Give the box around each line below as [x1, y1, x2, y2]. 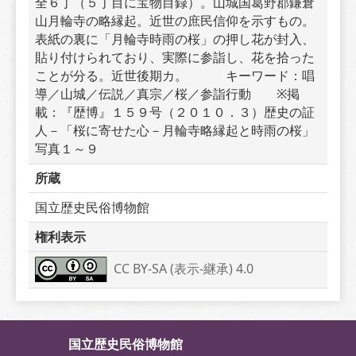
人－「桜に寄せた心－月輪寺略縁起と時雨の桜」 [35, 122, 315, 140]
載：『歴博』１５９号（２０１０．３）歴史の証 [35, 103, 315, 122]
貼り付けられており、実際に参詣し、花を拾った [35, 48, 315, 67]
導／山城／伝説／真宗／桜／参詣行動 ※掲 [35, 85, 300, 103]
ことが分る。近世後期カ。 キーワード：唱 [35, 67, 315, 85]
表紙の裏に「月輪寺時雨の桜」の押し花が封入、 [35, 30, 315, 48]
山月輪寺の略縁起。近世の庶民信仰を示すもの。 [35, 12, 315, 30]
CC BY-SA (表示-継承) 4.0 [114, 259, 254, 277]
